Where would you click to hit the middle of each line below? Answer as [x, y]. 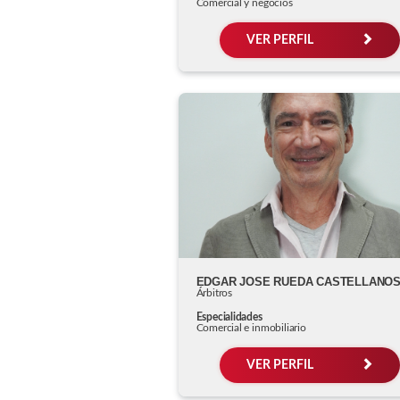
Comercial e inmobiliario [251, 327]
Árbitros [214, 292]
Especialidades [229, 317]
